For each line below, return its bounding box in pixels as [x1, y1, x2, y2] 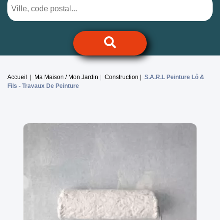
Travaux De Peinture [22, 82, 79, 90]
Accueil [7, 74, 27, 81]
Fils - [7, 82, 22, 90]
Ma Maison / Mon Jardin [34, 74, 99, 81]
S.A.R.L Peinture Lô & [144, 74, 205, 81]
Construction [104, 74, 138, 81]
